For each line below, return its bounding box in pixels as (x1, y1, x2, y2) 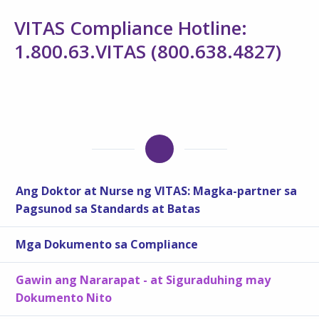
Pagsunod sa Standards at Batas (16, 200, 201, 216)
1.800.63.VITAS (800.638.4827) (14, 38, 281, 64)
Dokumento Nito (16, 289, 113, 305)
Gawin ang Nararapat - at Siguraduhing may (16, 271, 271, 288)
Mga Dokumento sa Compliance (16, 236, 199, 252)
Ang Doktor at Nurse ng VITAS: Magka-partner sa (16, 182, 298, 199)
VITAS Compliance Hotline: (14, 14, 247, 41)
